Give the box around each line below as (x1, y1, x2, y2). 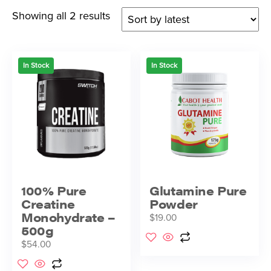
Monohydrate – (21, 207, 116, 226)
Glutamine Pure (149, 181, 247, 199)
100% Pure (21, 181, 87, 199)
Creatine (21, 194, 75, 212)
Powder (149, 194, 198, 212)
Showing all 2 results (12, 8, 110, 24)
